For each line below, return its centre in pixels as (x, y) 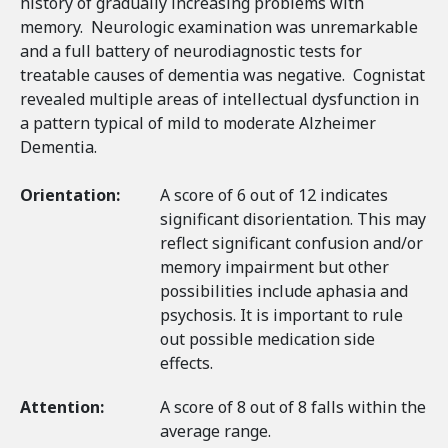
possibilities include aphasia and (284, 291)
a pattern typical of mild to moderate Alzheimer (198, 123)
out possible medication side (267, 339)
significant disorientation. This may (293, 219)
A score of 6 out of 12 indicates (274, 195)
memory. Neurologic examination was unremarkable (219, 27)
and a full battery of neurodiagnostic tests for (191, 51)
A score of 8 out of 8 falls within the (293, 407)
